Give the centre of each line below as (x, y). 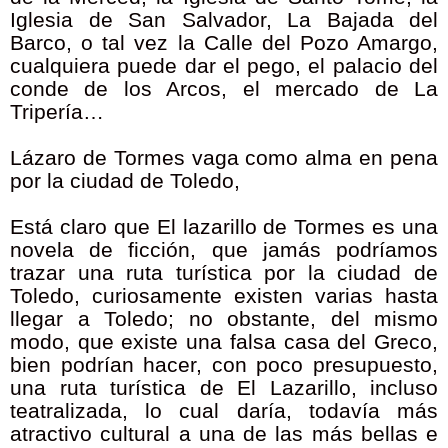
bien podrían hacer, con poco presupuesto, (224, 365)
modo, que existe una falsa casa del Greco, (224, 342)
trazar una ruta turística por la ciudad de (224, 273)
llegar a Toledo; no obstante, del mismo (224, 319)
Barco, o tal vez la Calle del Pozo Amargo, (224, 43)
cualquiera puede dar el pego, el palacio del (224, 66)
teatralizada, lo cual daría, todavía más (224, 411)
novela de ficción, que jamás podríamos (224, 250)
